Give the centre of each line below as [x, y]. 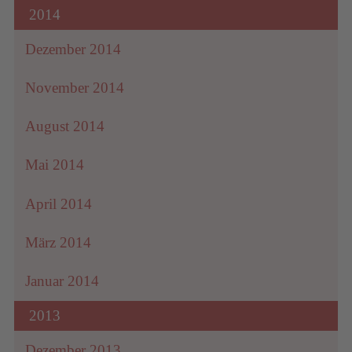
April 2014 [59, 203]
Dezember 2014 [73, 49]
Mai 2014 [55, 165]
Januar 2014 [62, 280]
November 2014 [75, 87]
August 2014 [65, 126]
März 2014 [59, 242]
